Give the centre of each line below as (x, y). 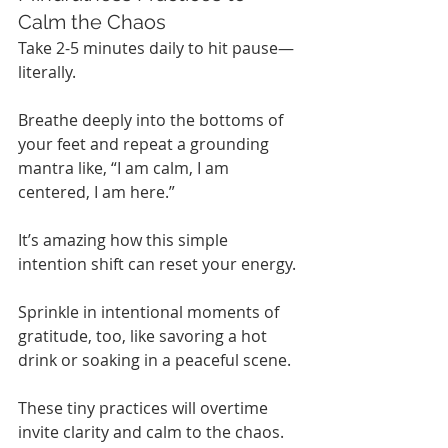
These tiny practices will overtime (145, 407)
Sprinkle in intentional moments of (150, 311)
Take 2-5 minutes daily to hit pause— (156, 47)
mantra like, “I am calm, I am (125, 167)
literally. (47, 71)
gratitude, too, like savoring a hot (144, 335)
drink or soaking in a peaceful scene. (154, 359)
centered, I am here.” (96, 191)
